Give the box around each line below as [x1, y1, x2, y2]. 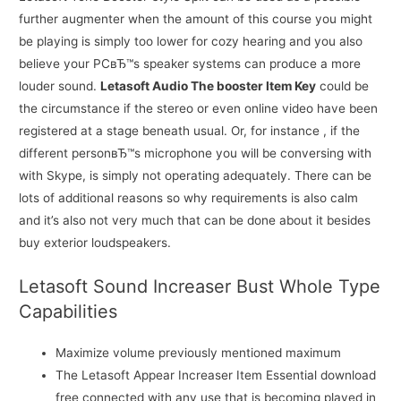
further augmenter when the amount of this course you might [19, 12, 373, 27]
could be [316, 79, 370, 94]
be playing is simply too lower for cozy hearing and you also [19, 34, 363, 49]
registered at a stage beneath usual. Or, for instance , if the [19, 124, 361, 139]
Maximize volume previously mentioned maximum [55, 345, 342, 360]
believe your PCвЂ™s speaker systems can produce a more [19, 56, 362, 72]
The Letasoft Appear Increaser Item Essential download [55, 367, 377, 382]
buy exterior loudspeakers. [19, 235, 172, 251]
